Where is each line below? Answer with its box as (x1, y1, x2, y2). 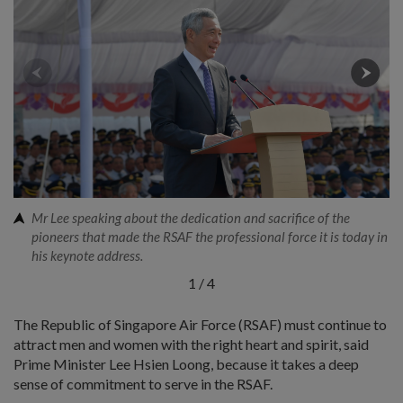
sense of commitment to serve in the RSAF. (13, 374, 273, 392)
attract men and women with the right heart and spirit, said (13, 335, 369, 353)
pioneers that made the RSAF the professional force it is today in (31, 228, 388, 246)
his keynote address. (31, 247, 143, 264)
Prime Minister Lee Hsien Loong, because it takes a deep (13, 354, 359, 372)
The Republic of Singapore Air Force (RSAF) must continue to (13, 315, 387, 333)
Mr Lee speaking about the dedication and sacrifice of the (31, 210, 350, 227)
